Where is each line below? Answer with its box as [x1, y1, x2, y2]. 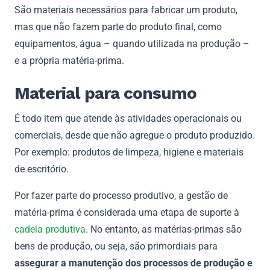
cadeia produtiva [14, 223, 86, 235]
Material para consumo [14, 83, 196, 103]
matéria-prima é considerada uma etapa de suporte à [14, 206, 239, 218]
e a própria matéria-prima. [14, 54, 124, 66]
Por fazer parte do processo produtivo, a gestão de [14, 189, 228, 201]
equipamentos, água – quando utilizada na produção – [14, 37, 250, 49]
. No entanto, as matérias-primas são [86, 223, 242, 235]
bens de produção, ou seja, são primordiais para [14, 240, 218, 252]
